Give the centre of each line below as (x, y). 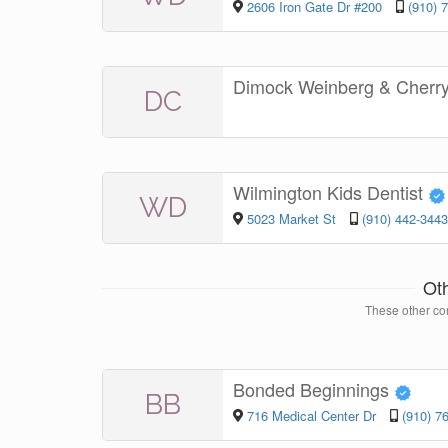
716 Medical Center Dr (313, 415)
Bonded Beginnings (313, 389)
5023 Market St (293, 218)
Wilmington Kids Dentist (330, 192)
